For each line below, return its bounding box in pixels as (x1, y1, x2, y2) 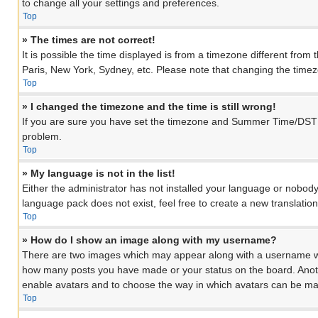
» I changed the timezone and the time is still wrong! (22, 101, 276, 113)
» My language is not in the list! (22, 168, 175, 180)
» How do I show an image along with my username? (22, 234, 277, 246)
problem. (22, 131, 62, 143)
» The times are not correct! (22, 34, 155, 46)
